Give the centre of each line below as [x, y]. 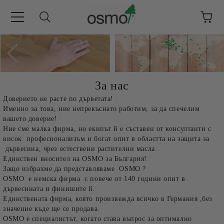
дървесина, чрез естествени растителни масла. [80, 149]
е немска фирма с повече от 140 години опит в [105, 179]
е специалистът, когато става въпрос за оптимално [108, 219]
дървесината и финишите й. [49, 189]
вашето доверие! [30, 119]
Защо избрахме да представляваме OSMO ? [74, 169]
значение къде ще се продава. [51, 209]
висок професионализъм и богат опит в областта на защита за [106, 139]
